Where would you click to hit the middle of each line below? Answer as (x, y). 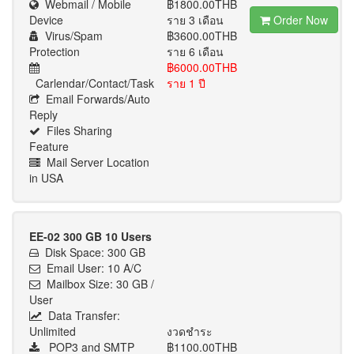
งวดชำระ (190, 331)
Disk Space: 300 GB (92, 252)
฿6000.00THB (202, 67)
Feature (49, 146)
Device (46, 20)
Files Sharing (76, 130)
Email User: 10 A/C (91, 268)
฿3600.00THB (202, 36)
